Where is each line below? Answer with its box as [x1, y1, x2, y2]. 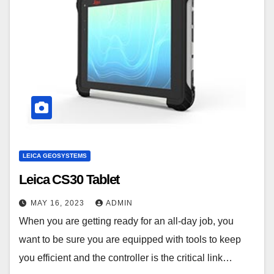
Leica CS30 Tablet [19, 171, 120, 187]
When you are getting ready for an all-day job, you [19, 215, 234, 226]
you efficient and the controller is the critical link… [19, 252, 232, 263]
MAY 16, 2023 [31, 198, 87, 207]
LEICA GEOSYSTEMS [23, 152, 87, 159]
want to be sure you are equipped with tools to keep [19, 234, 241, 245]
